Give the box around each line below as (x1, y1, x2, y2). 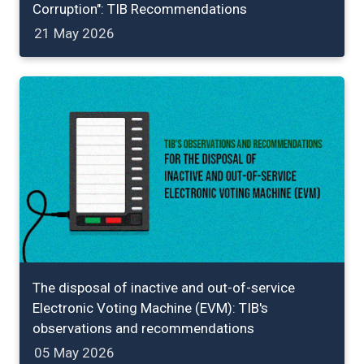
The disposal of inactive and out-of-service (32, 279, 295, 296)
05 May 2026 (34, 344, 115, 361)
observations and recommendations (32, 319, 254, 336)
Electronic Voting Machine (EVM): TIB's (32, 299, 268, 316)
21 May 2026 (34, 24, 115, 41)
